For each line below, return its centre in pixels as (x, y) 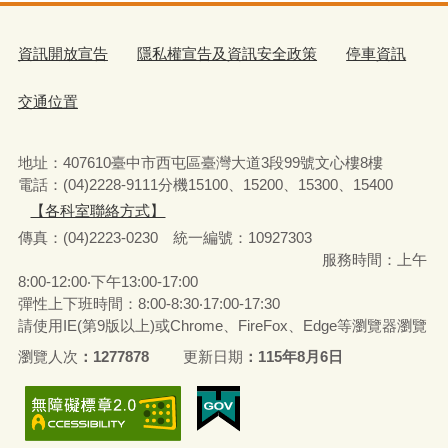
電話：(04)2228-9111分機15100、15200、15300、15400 (212, 184)
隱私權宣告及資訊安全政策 (227, 54)
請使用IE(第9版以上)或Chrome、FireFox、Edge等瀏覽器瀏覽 (222, 325)
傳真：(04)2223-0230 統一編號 (125, 237)
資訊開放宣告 (62, 54)
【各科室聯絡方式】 (98, 211)
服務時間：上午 (222, 259)
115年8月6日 (301, 357)
